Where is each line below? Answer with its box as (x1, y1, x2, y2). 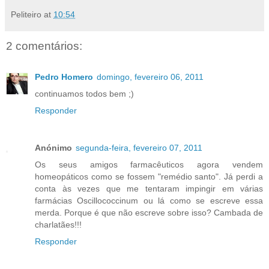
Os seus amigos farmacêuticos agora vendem (35, 160, 263, 170)
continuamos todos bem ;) (35, 89, 134, 99)
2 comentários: (6, 39, 82, 52)
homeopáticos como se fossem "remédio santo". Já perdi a (35, 172, 263, 182)
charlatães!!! (35, 220, 82, 230)
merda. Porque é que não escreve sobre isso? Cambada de (35, 208, 263, 218)
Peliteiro (11, 9, 41, 19)
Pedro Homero (35, 72, 93, 82)
